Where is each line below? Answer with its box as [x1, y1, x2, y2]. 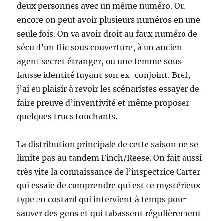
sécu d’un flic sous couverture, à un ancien [17, 42, 183, 53]
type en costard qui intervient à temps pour [17, 194, 186, 205]
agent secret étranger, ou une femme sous [17, 56, 182, 67]
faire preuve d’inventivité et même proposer [17, 98, 190, 108]
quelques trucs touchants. [17, 111, 118, 122]
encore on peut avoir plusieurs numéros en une [17, 15, 201, 25]
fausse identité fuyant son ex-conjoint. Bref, [17, 70, 191, 80]
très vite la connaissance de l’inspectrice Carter [17, 167, 201, 177]
